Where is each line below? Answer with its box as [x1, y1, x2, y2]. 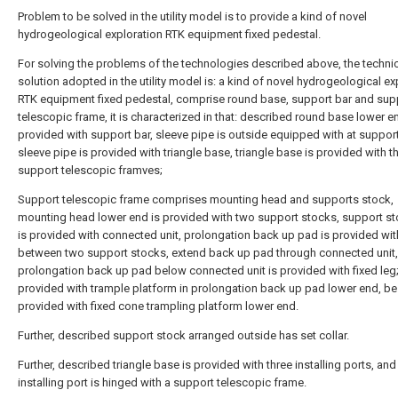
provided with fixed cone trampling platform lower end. [18, 299, 298, 313]
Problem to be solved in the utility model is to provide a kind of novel [18, 10, 367, 23]
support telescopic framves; [18, 163, 163, 177]
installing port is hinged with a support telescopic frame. [18, 376, 306, 389]
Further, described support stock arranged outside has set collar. [18, 329, 349, 342]
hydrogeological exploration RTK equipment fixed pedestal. [18, 28, 321, 41]
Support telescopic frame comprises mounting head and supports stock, [18, 193, 394, 206]
